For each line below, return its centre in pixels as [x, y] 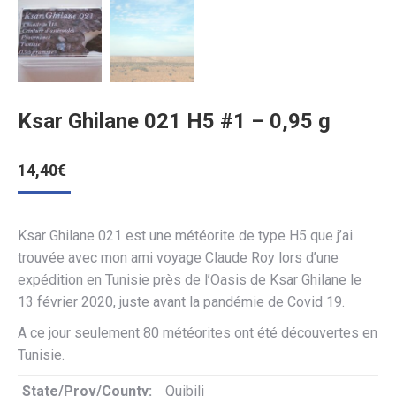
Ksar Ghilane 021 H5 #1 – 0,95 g [174, 121]
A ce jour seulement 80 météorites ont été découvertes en [198, 332]
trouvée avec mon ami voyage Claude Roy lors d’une [178, 257]
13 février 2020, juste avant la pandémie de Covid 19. [181, 301]
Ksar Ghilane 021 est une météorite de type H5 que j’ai [185, 235]
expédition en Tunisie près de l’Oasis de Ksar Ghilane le [190, 279]
